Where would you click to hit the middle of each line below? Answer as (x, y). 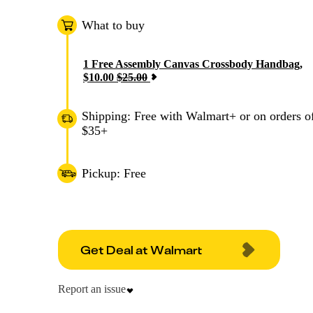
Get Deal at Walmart (141, 250)
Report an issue (92, 289)
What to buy (113, 25)
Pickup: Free (114, 173)
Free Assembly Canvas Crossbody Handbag (196, 64)
